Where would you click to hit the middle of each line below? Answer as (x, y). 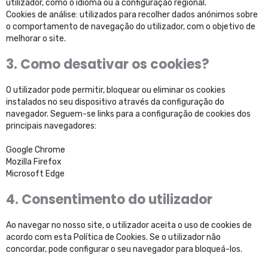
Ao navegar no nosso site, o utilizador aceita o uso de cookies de (129, 225)
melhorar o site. (36, 39)
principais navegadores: (51, 126)
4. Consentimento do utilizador (109, 200)
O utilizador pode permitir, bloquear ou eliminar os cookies (116, 90)
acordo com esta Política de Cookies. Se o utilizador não (113, 237)
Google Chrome (36, 150)
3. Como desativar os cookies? (108, 64)
